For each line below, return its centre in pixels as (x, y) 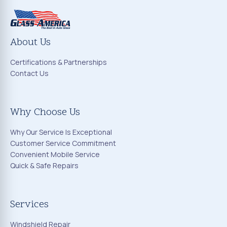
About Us (30, 43)
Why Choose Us (45, 113)
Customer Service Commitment (63, 143)
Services (29, 205)
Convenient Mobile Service (55, 155)
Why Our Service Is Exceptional (61, 132)
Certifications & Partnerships (59, 62)
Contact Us (29, 73)
